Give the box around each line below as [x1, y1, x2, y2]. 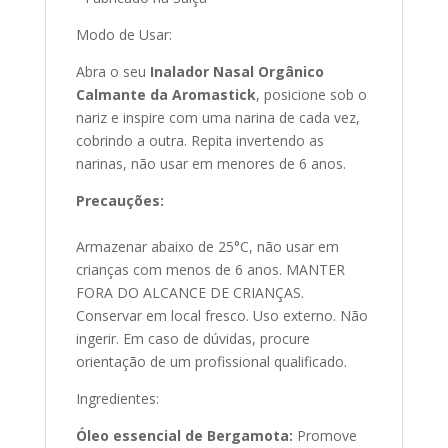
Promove [292, 425, 357, 445]
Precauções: [75, 190, 164, 210]
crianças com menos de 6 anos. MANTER [75, 259, 345, 279]
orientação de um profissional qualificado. [75, 351, 347, 371]
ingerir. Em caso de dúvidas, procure [75, 328, 310, 348]
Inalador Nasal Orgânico [149, 61, 324, 81]
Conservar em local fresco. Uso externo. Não [75, 305, 368, 325]
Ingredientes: [75, 388, 159, 408]
